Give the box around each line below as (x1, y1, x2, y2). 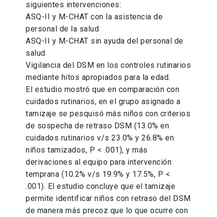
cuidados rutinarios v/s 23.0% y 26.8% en (26, 133, 174, 143)
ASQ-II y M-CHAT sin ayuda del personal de (26, 36, 184, 46)
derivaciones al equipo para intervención (26, 157, 172, 167)
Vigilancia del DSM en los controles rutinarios (26, 61, 191, 70)
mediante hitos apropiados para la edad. (26, 73, 170, 82)
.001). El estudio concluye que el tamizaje (26, 182, 176, 191)
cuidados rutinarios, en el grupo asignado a (26, 97, 181, 107)
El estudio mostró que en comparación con (26, 85, 180, 94)
